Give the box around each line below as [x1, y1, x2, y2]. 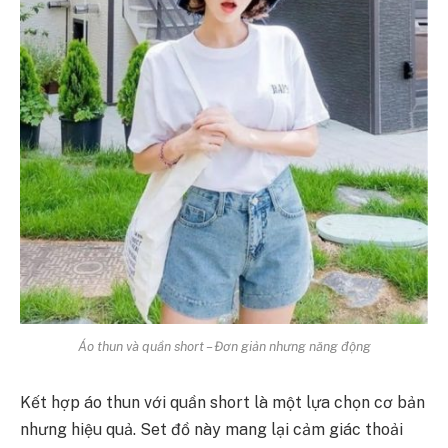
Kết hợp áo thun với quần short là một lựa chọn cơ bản [20, 393, 425, 413]
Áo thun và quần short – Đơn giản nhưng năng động [77, 338, 371, 355]
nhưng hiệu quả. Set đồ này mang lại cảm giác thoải [20, 420, 403, 440]
